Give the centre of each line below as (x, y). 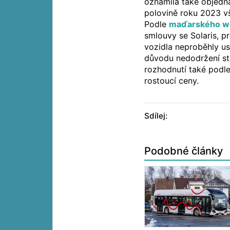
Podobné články (184, 151)
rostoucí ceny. (172, 81)
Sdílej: (156, 116)
